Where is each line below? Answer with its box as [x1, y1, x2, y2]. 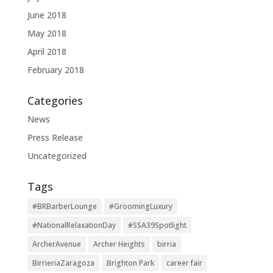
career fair [166, 257, 202, 268]
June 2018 [27, 9, 66, 21]
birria [157, 238, 176, 249]
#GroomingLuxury [108, 200, 172, 211]
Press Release [27, 131, 83, 143]
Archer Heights [93, 238, 145, 249]
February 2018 [27, 63, 84, 76]
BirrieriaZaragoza [32, 257, 94, 268]
